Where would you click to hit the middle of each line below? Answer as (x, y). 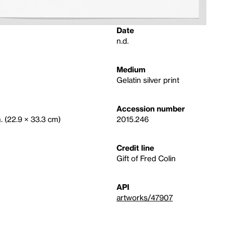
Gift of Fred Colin (146, 158)
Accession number (151, 108)
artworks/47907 (145, 197)
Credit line (135, 148)
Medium (131, 69)
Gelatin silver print (148, 80)
